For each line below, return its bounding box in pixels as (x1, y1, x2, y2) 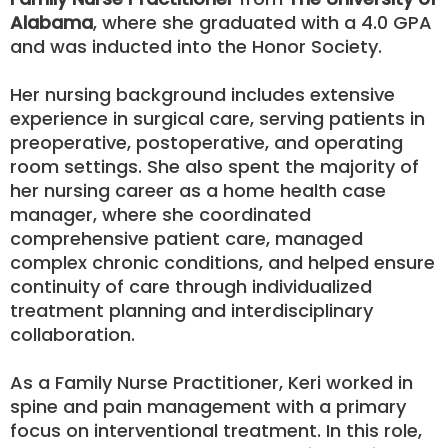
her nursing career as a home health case (10, 178, 386, 203)
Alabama (10, 10, 93, 35)
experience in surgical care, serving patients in (10, 106, 425, 131)
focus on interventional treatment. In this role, (10, 418, 422, 443)
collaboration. (10, 322, 135, 347)
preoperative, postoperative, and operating (10, 130, 403, 155)
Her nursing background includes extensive (10, 82, 395, 107)
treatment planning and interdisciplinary (10, 298, 373, 323)
